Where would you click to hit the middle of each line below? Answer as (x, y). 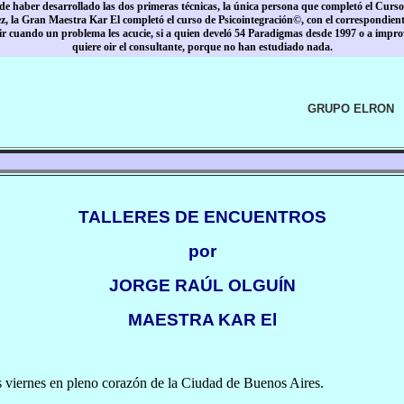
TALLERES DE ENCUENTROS (202, 217)
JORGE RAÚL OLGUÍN (202, 285)
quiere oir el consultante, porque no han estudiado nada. (202, 47)
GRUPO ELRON (351, 109)
